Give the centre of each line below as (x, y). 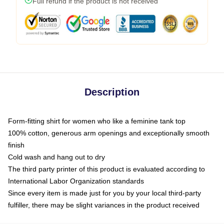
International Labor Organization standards (76, 181)
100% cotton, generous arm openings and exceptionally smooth (109, 133)
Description (112, 92)
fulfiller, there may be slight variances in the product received (104, 205)
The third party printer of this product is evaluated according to (106, 169)
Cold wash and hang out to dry (56, 157)
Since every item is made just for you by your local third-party (104, 193)
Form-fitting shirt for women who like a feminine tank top (97, 121)
